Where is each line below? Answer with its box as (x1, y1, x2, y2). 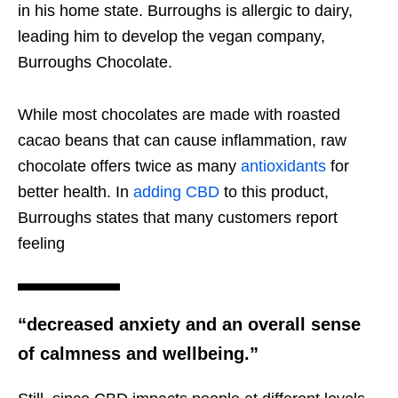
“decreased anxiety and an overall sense (18, 314, 361, 335)
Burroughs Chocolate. (18, 53, 172, 72)
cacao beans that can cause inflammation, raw (18, 131, 346, 150)
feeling (18, 235, 65, 253)
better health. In (18, 183, 133, 202)
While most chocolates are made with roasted (18, 106, 340, 124)
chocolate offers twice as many (18, 157, 241, 176)
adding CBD (133, 183, 219, 202)
